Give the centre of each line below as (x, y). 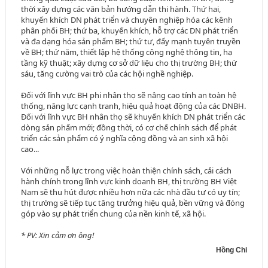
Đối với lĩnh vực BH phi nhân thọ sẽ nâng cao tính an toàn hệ (128, 95)
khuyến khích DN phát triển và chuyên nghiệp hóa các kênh (127, 20)
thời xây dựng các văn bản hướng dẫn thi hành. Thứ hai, (121, 9)
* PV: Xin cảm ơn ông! (57, 235)
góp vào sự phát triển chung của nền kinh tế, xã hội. (113, 214)
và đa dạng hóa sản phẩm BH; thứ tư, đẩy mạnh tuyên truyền (130, 42)
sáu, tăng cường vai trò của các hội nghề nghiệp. (107, 74)
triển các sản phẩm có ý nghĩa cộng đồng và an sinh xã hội (124, 138)
